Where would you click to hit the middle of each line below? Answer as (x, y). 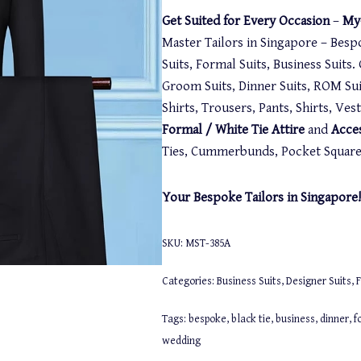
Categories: (189, 281)
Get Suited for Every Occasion (245, 21)
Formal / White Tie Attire (233, 130)
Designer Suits (318, 281)
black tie (251, 319)
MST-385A (207, 243)
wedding (181, 341)
